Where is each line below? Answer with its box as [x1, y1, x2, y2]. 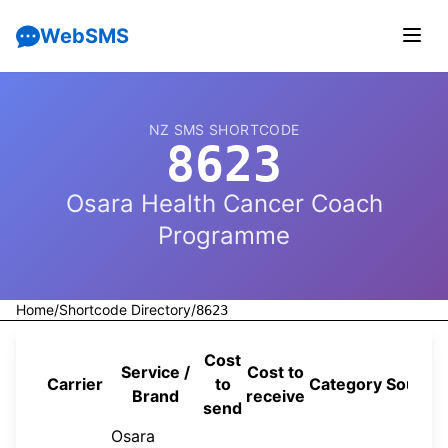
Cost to [247, 362, 304, 382]
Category [309, 374, 382, 394]
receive [246, 386, 305, 406]
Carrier [47, 374, 103, 394]
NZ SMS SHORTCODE [148, 121, 300, 138]
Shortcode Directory [59, 301, 191, 318]
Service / [120, 362, 190, 382]
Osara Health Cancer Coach [65, 189, 383, 218]
